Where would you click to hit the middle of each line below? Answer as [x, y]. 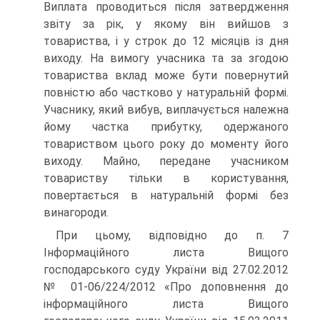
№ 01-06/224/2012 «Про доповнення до [166, 286]
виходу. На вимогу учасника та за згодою [166, 58]
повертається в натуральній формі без [166, 195]
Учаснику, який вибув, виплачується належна [166, 109]
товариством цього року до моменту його [166, 144]
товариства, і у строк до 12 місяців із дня [166, 41]
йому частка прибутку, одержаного [166, 126]
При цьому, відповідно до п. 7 [172, 235]
